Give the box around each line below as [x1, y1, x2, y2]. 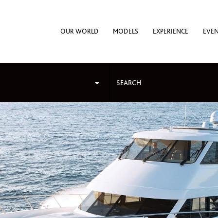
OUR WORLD [60, 27, 98, 35]
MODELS [113, 27, 138, 35]
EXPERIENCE [153, 27, 188, 35]
